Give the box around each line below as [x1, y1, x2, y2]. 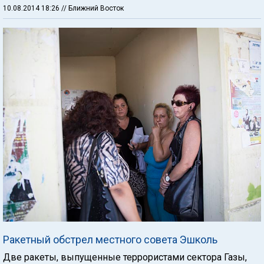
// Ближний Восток [61, 4, 124, 13]
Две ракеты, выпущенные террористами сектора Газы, [3, 251, 247, 263]
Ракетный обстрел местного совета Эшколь [3, 233, 217, 246]
